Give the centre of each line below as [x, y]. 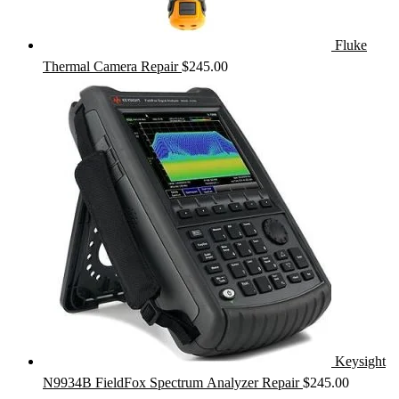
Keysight [360, 361]
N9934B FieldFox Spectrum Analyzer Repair [171, 382]
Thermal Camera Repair [110, 66]
